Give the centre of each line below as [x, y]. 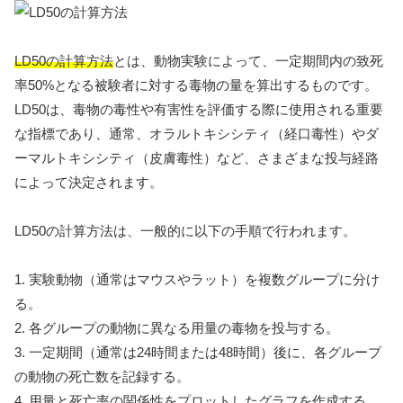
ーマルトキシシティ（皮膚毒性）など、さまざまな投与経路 [197, 158]
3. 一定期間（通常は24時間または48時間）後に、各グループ [198, 353]
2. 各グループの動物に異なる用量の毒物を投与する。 [177, 328]
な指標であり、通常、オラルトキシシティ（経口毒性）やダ [197, 134]
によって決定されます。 [89, 183]
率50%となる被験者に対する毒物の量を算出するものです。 [196, 85]
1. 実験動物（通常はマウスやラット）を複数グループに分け [197, 280]
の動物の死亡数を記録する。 [102, 377]
